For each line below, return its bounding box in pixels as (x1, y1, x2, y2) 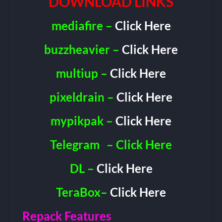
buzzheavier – (44, 42, 122, 56)
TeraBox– (56, 184, 110, 199)
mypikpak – (51, 113, 115, 128)
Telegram (50, 137, 100, 152)
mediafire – (51, 18, 115, 33)
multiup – (56, 65, 110, 80)
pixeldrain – (50, 89, 116, 104)
